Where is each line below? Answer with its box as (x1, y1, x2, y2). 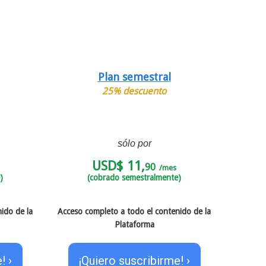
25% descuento (102, 85, 166, 97)
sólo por (117, 138, 151, 148)
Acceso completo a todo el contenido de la (58, 206, 211, 216)
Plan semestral (97, 70, 171, 83)
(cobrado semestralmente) (87, 172, 181, 182)
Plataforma (114, 219, 154, 229)
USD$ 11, (92, 158, 145, 173)
